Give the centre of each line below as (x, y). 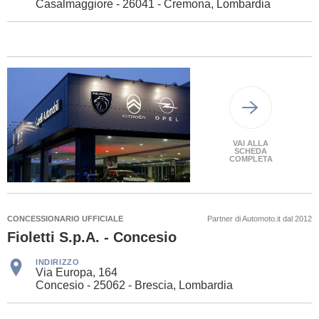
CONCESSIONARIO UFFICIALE (65, 219)
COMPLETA (251, 159)
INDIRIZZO (58, 262)
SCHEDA (251, 151)
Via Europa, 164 (77, 273)
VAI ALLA (251, 143)
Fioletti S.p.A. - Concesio (92, 237)
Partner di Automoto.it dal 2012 (260, 219)
